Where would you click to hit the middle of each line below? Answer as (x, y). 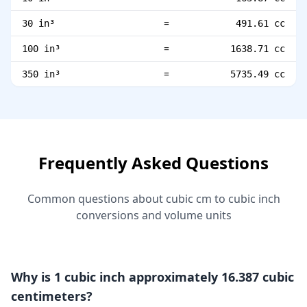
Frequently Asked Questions (153, 163)
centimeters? (52, 296)
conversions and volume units (153, 215)
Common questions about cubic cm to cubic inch (153, 199)
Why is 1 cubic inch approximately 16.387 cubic (152, 277)
